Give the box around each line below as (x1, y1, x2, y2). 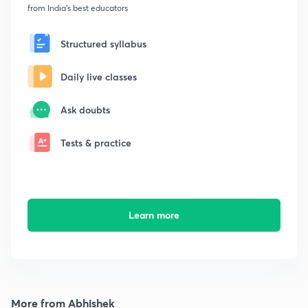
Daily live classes (60, 69, 137, 83)
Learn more (128, 208, 179, 222)
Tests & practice (60, 135, 131, 149)
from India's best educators (27, 3, 128, 14)
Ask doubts (60, 102, 110, 116)
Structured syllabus (60, 36, 146, 50)
